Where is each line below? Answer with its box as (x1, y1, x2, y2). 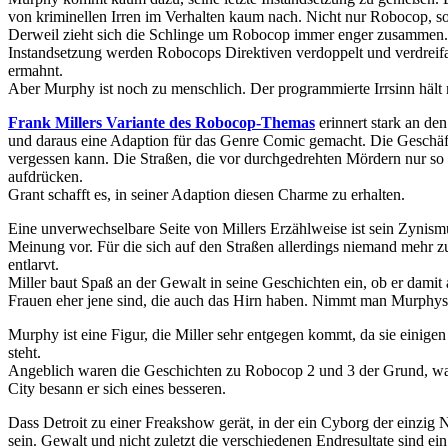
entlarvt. (8, 255, 59, 273)
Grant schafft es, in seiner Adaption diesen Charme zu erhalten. (8, 185, 405, 203)
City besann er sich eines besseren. (8, 379, 226, 397)
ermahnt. (8, 61, 63, 79)
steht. (8, 343, 41, 361)
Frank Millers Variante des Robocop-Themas (8, 113, 315, 131)
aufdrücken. (8, 167, 83, 185)
